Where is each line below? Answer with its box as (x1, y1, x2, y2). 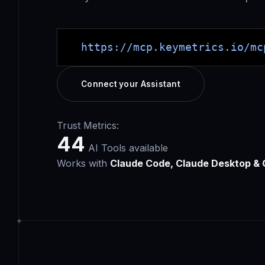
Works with (57, 157, 110, 169)
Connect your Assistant (81, 79, 180, 89)
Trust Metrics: (57, 119, 119, 131)
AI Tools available (85, 141, 168, 154)
